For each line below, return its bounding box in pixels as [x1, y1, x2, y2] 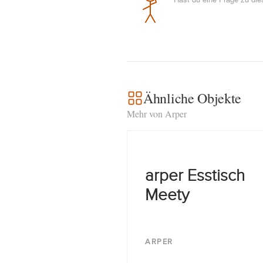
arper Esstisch [145, 166, 245, 186]
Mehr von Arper [127, 107, 187, 120]
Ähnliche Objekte [143, 89, 242, 107]
